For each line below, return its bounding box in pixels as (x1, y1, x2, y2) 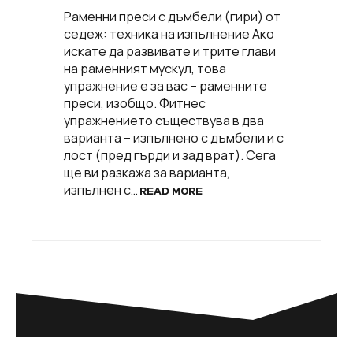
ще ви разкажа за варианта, (64, 163, 230, 181)
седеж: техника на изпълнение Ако (64, 24, 274, 43)
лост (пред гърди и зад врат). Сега (64, 146, 276, 164)
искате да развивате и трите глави (64, 42, 276, 60)
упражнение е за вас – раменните (64, 76, 267, 95)
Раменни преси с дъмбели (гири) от (64, 7, 281, 25)
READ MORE (140, 187, 203, 197)
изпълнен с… (64, 180, 140, 199)
